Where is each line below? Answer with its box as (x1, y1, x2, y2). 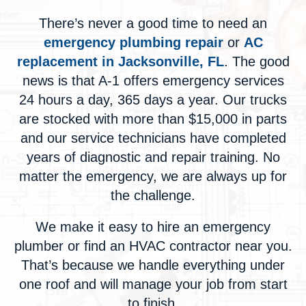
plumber (14, 238, 64, 253)
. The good (223, 54, 290, 69)
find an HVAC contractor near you (83, 238, 288, 253)
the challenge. (111, 188, 195, 203)
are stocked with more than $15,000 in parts (19, 111, 287, 126)
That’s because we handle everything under (21, 258, 285, 273)
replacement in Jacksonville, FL (16, 54, 224, 69)
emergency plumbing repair (43, 35, 223, 50)
